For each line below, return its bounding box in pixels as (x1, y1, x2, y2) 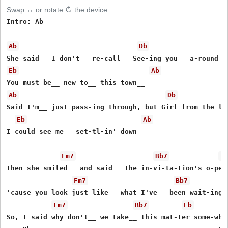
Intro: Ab (7, 17, 44, 25)
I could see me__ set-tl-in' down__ (7, 127, 146, 135)
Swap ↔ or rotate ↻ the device (7, 5, 108, 14)
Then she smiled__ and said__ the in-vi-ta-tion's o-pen (7, 164, 227, 172)
